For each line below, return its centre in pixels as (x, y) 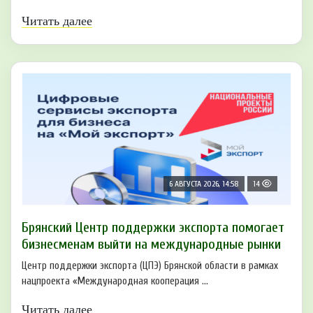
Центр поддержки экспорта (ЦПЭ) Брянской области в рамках (150, 265)
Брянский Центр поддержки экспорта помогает (153, 227)
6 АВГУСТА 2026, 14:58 (204, 183)
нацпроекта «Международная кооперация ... (115, 281)
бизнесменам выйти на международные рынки (151, 244)
